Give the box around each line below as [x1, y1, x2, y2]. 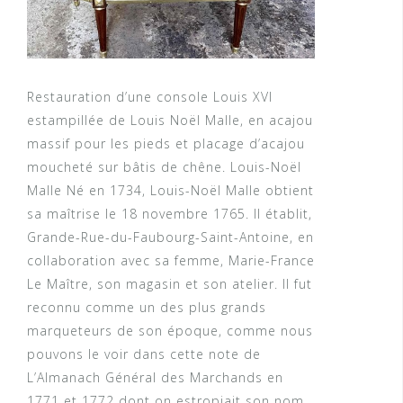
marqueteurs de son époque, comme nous [27, 322, 313, 340]
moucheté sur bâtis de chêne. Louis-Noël [27, 158, 301, 176]
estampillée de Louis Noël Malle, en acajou [27, 112, 313, 130]
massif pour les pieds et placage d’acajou [27, 135, 305, 153]
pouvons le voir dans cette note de [27, 345, 261, 363]
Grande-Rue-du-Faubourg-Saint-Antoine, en [27, 228, 314, 246]
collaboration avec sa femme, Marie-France [27, 252, 315, 270]
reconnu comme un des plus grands [27, 299, 266, 317]
